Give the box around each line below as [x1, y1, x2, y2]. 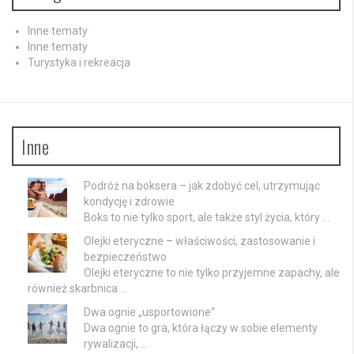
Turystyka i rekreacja [28, 56, 130, 70]
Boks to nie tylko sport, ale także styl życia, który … [84, 211, 330, 224]
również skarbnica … [28, 282, 127, 296]
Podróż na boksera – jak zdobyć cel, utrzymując [84, 179, 320, 193]
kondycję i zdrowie [84, 195, 175, 209]
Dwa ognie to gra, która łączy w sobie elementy [84, 322, 318, 335]
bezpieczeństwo [84, 250, 167, 264]
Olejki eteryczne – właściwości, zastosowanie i [84, 235, 315, 248]
